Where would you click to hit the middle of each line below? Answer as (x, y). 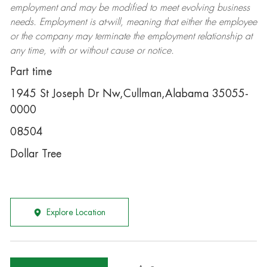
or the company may (52, 36)
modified (129, 8)
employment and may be (60, 8)
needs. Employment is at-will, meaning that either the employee (133, 22)
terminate (112, 36)
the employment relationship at (191, 36)
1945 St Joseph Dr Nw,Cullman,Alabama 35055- (129, 94)
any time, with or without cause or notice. (92, 51)
